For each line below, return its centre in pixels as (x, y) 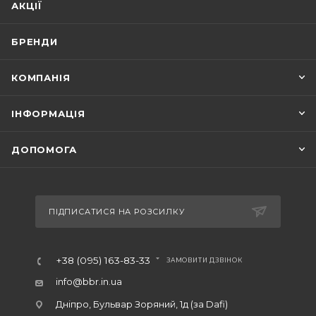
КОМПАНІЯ (41, 77)
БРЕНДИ (35, 41)
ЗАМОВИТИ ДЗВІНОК (205, 260)
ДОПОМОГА (44, 149)
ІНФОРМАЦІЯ (48, 113)
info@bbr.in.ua (89, 281)
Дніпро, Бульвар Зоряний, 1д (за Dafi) (142, 304)
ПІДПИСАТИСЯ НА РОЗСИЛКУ (117, 211)
